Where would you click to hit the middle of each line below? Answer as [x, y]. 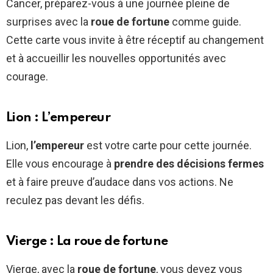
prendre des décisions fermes [189, 163]
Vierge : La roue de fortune [87, 241]
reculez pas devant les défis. [75, 200]
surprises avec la [48, 21]
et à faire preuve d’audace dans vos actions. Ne [120, 182]
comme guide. [205, 21]
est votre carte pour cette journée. [168, 145]
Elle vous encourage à [60, 163]
